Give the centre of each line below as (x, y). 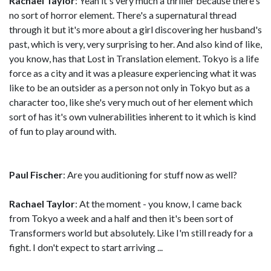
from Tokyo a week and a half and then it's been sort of (121, 218)
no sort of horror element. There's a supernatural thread (123, 15)
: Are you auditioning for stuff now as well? (150, 175)
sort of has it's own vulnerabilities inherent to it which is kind (132, 116)
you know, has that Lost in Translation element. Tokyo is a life (134, 58)
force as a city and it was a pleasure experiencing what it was (133, 73)
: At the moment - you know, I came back (158, 204)
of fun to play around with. (63, 131)
